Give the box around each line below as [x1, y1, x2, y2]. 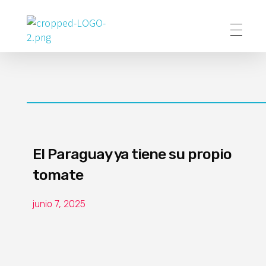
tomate [33, 166, 83, 183]
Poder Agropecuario [35, 43, 50, 59]
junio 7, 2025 [33, 198, 85, 210]
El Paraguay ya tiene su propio [33, 145, 232, 163]
